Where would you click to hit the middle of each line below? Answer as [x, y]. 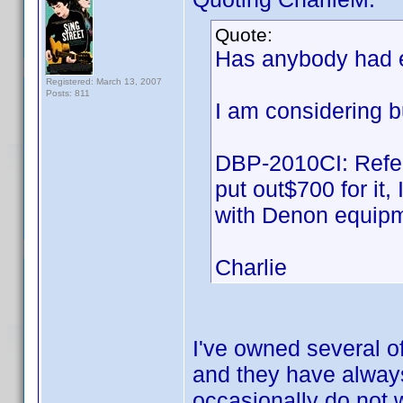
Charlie [251, 267]
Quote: [244, 35]
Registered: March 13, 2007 [104, 81]
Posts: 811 [68, 93]
